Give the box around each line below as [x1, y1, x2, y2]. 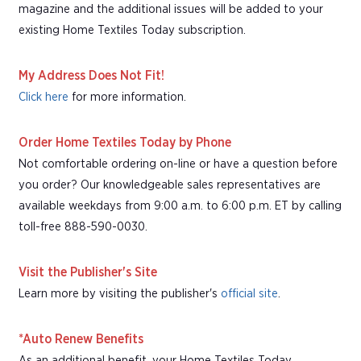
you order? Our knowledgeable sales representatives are [19, 178, 321, 191]
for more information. [72, 90, 186, 103]
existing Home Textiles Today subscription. [19, 23, 246, 36]
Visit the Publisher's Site [19, 265, 157, 279]
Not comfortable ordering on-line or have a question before [19, 157, 338, 170]
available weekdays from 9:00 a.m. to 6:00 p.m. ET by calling [19, 199, 342, 212]
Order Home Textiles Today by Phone [19, 135, 231, 149]
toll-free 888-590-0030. [19, 220, 147, 233]
